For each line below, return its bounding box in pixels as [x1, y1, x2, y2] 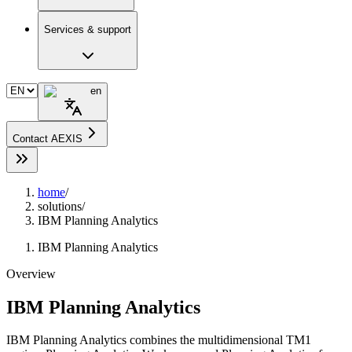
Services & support [44, 24, 131, 36]
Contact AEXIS [13, 132, 82, 145]
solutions [38, 199, 82, 213]
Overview [6, 266, 56, 280]
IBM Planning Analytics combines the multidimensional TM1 [6, 333, 311, 347]
